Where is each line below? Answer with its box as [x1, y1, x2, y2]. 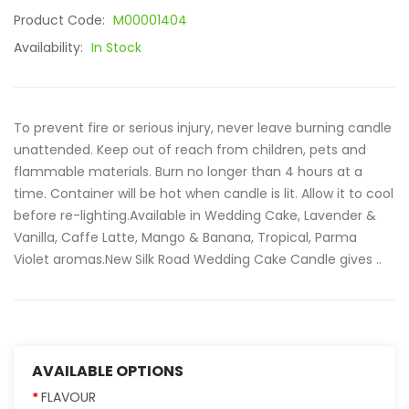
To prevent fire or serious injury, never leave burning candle [14, 119, 392, 137]
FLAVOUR [41, 388, 96, 406]
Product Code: [14, 11, 109, 29]
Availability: [14, 38, 87, 57]
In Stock [91, 38, 142, 57]
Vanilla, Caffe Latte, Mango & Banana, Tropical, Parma [14, 228, 357, 246]
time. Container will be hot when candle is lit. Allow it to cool [14, 184, 393, 203]
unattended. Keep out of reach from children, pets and [14, 141, 366, 159]
